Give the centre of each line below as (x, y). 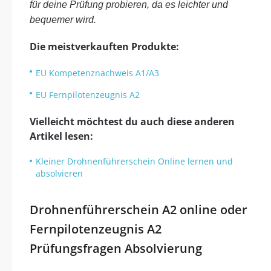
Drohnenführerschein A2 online (123, 210)
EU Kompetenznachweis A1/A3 (97, 73)
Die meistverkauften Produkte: (104, 47)
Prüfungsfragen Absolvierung (116, 248)
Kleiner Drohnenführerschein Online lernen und (134, 161)
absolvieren (59, 173)
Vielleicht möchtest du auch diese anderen (132, 122)
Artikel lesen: (61, 136)
